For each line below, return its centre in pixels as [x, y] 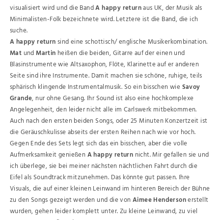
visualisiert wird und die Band [53, 8]
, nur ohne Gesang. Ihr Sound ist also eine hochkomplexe [113, 98]
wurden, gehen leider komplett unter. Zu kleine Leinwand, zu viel [104, 211]
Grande [21, 98]
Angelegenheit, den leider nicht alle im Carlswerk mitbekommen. [103, 110]
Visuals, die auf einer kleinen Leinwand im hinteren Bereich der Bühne [110, 189]
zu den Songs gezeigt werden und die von [71, 200]
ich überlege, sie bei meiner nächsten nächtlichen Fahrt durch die [104, 166]
